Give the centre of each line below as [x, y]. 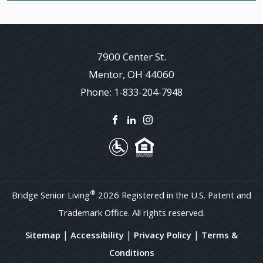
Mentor [106, 74]
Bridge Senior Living [51, 195]
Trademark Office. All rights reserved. [131, 212]
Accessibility [97, 235]
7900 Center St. [131, 56]
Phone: [97, 92]
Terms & [220, 235]
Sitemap [43, 235]
